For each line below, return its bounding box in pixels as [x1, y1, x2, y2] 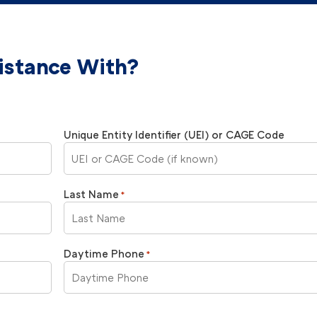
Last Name [63, 188, 119, 201]
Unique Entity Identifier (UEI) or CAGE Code [63, 128, 284, 142]
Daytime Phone [63, 247, 144, 260]
